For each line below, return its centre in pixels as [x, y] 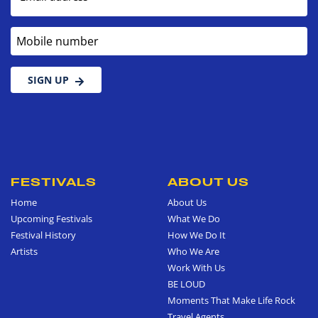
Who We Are [193, 252]
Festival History [43, 235]
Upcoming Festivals [51, 219]
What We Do [194, 219]
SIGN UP [48, 80]
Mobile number [48, 34]
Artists [24, 252]
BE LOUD [186, 284]
